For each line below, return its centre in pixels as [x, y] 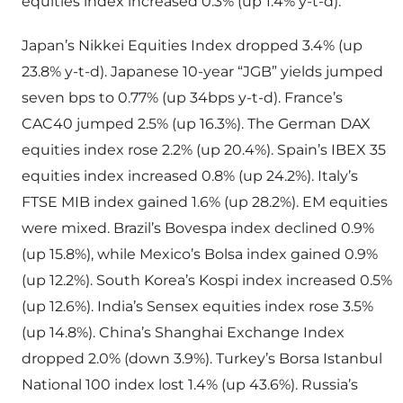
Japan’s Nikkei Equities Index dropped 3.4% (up [192, 46]
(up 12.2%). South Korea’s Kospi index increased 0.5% [207, 281]
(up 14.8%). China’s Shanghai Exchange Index [183, 333]
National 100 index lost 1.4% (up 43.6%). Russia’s [190, 385]
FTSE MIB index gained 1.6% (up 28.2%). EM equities [205, 202]
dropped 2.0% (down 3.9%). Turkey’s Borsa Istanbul [202, 359]
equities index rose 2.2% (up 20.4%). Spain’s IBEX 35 [204, 150]
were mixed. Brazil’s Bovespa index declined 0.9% [198, 228]
